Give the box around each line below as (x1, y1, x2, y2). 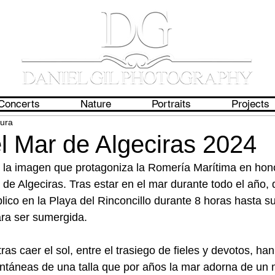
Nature (80, 98, 111, 110)
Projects (231, 98, 269, 110)
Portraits (152, 98, 191, 110)
